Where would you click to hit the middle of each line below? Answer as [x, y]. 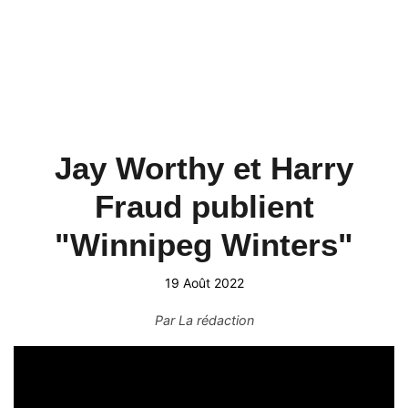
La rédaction [216, 320]
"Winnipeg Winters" [204, 245]
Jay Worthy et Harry [204, 168]
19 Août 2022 [204, 283]
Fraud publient [204, 206]
